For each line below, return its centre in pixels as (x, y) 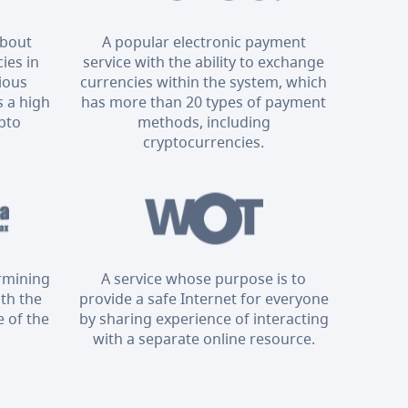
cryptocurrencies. (204, 142)
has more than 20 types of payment (204, 102)
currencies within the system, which (204, 82)
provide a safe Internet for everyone (204, 298)
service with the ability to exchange (204, 61)
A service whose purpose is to (204, 278)
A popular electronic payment (204, 41)
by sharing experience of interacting (204, 318)
